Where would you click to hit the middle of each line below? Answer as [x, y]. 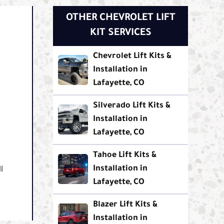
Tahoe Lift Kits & [125, 155]
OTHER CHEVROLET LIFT [120, 18]
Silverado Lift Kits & [132, 106]
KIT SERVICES [120, 33]
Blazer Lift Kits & [125, 205]
